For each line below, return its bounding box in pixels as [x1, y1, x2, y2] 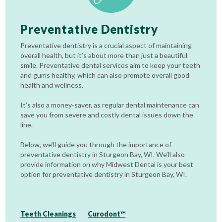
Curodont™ [88, 210, 126, 218]
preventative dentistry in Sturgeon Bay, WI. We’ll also [20, 150, 185, 159]
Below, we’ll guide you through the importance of [20, 140, 172, 149]
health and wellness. [20, 81, 84, 89]
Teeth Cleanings [20, 210, 76, 218]
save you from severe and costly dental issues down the [20, 111, 194, 119]
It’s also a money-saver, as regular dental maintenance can [20, 101, 200, 109]
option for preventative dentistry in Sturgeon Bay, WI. [20, 170, 187, 178]
